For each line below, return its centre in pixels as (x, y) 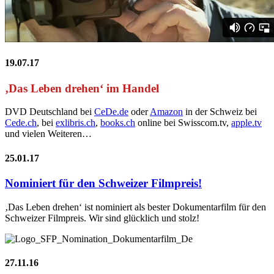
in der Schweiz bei (220, 112)
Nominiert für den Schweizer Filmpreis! (103, 183)
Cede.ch (21, 123)
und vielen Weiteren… (48, 134)
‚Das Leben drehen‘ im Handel (82, 88)
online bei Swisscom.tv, (183, 123)
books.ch (118, 123)
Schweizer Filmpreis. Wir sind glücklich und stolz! (102, 218)
